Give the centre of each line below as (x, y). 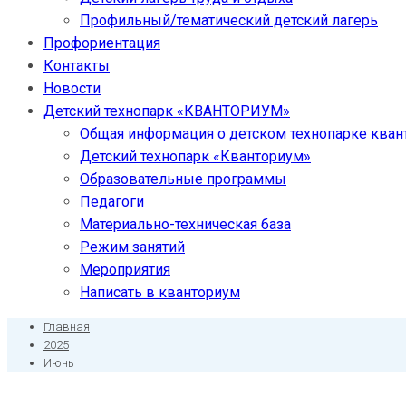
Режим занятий (132, 247)
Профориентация (102, 43)
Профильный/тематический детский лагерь (229, 20)
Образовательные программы (183, 179)
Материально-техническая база (185, 224)
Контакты (77, 66)
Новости (72, 88)
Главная (67, 327)
